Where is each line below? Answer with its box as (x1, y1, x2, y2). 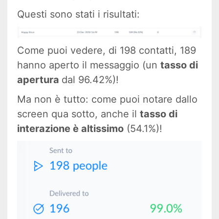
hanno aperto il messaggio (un (17, 59, 160, 71)
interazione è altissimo (17, 122, 124, 134)
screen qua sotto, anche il (17, 108, 140, 120)
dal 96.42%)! (62, 73, 119, 86)
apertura (17, 73, 62, 86)
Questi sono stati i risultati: (17, 8, 140, 20)
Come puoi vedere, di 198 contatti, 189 (17, 44, 196, 56)
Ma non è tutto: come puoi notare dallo (17, 93, 197, 105)
